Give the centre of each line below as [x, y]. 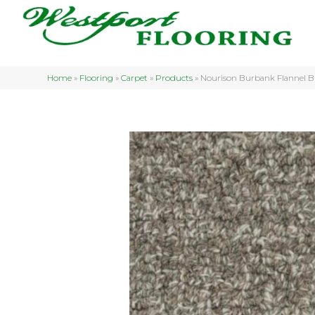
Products [174, 78]
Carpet [135, 78]
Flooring [97, 78]
